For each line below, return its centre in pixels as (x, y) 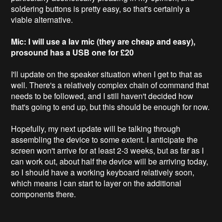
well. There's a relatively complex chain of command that (110, 85)
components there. (44, 194)
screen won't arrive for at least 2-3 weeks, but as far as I (108, 150)
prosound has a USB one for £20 (73, 52)
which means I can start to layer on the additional (96, 183)
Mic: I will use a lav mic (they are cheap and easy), (103, 41)
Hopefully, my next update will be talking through (96, 128)
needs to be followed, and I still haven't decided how (102, 96)
